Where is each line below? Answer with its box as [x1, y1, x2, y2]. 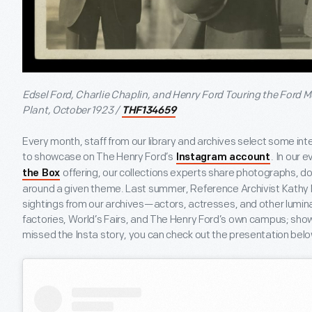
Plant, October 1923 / [22, 103, 121, 117]
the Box [22, 168, 60, 179]
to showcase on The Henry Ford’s [22, 150, 175, 164]
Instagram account [175, 152, 270, 163]
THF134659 [121, 105, 176, 116]
